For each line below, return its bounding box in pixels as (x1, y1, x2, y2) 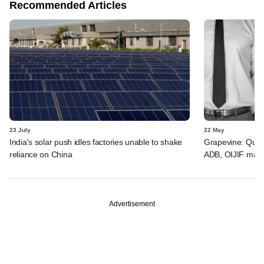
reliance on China (9, 149, 72, 159)
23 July (9, 126, 31, 133)
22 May (204, 126, 225, 133)
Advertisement (109, 199, 155, 208)
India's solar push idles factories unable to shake (9, 137, 183, 147)
